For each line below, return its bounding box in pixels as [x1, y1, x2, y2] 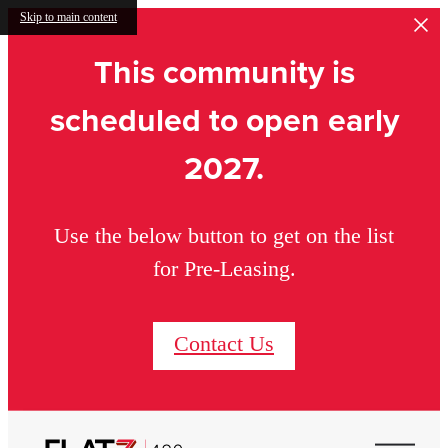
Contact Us [174, 330, 274, 356]
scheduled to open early [49, 96, 399, 144]
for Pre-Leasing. [152, 256, 296, 282]
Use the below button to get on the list [54, 223, 394, 249]
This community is [93, 48, 355, 96]
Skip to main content [20, 10, 117, 24]
